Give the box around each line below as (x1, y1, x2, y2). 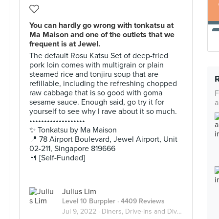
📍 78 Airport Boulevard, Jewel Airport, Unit (29, 134, 177, 144)
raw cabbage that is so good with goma (29, 88, 162, 98)
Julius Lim (62, 187, 96, 197)
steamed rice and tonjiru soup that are (29, 69, 158, 79)
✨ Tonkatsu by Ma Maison (29, 125, 117, 135)
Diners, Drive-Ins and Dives (102, 207, 177, 216)
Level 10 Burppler (62, 197, 115, 205)
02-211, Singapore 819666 (29, 144, 115, 153)
